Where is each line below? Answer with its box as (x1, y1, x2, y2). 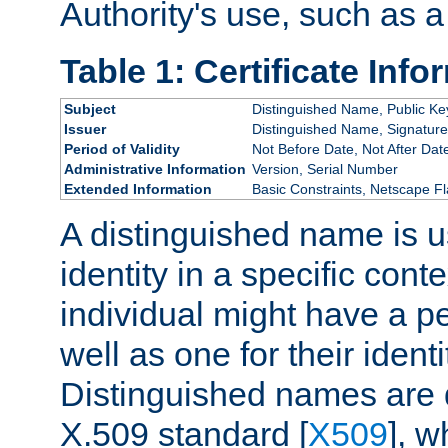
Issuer (63, 120, 106, 137)
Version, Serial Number (251, 160, 398, 177)
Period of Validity (63, 140, 180, 157)
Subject (63, 100, 116, 117)
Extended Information (63, 180, 212, 197)
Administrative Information (63, 160, 246, 177)
